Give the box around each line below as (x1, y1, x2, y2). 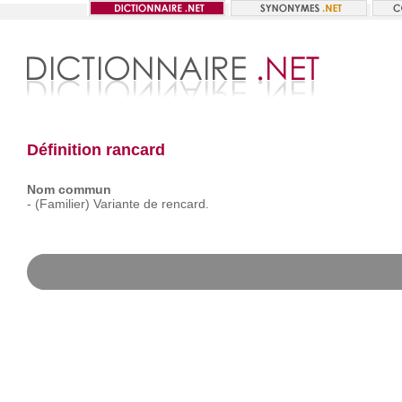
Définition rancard (26, 141, 165, 159)
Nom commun (26, 182, 111, 197)
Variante (92, 197, 140, 211)
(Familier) (34, 197, 90, 211)
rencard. (161, 197, 209, 211)
